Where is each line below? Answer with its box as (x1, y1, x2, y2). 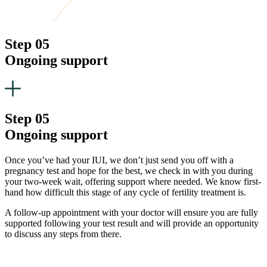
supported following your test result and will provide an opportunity (5, 218, 259, 228)
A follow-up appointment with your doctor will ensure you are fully (5, 207, 258, 218)
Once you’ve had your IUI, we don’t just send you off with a (5, 154, 234, 165)
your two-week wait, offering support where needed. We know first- (5, 176, 261, 187)
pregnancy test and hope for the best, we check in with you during (5, 165, 253, 176)
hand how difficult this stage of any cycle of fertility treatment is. (5, 187, 246, 197)
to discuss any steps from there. (5, 228, 122, 239)
